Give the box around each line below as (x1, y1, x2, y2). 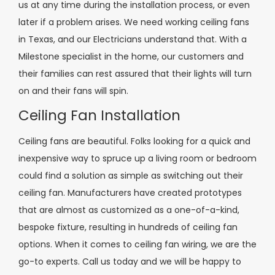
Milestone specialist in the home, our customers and (18, 50, 244, 63)
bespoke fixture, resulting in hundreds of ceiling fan (18, 221, 238, 234)
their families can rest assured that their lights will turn (18, 67, 252, 80)
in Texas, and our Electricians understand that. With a (18, 33, 247, 45)
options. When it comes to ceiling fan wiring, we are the (18, 238, 257, 251)
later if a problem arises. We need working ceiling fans (18, 15, 249, 28)
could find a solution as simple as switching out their (18, 169, 243, 182)
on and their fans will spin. (18, 84, 128, 97)
